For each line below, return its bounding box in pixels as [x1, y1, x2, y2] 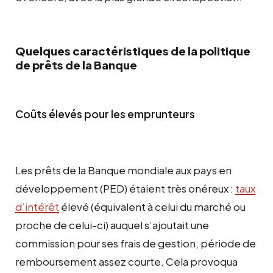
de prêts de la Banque [15, 57, 137, 72]
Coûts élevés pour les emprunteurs [15, 107, 195, 121]
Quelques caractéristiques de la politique [15, 43, 250, 58]
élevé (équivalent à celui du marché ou [59, 199, 246, 213]
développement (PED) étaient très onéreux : [15, 181, 235, 195]
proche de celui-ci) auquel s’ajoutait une [15, 218, 209, 232]
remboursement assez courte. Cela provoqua [15, 254, 238, 268]
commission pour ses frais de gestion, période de [15, 236, 256, 250]
